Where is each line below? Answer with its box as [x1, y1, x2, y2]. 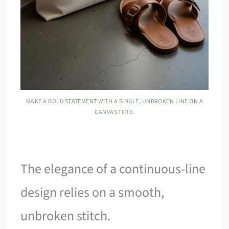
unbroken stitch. [20, 206, 111, 225]
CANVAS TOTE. [95, 107, 134, 117]
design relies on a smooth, [20, 182, 165, 202]
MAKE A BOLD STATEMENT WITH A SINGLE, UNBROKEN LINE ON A [26, 97, 203, 106]
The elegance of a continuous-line [20, 159, 206, 178]
